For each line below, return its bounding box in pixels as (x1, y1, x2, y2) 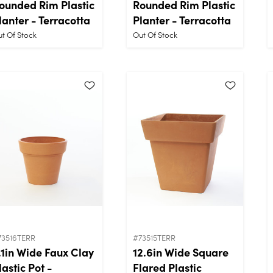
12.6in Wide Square (133, 244, 229, 260)
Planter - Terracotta (133, 12, 231, 27)
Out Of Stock (133, 28, 177, 40)
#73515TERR (133, 231, 175, 243)
